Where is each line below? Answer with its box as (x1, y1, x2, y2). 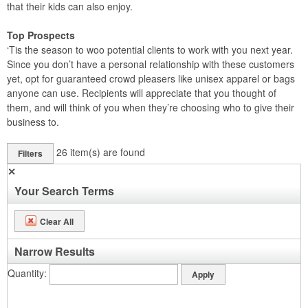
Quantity (8, 265, 44, 280)
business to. (7, 115, 59, 129)
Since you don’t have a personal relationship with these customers (7, 57, 294, 71)
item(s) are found (70, 144, 145, 159)
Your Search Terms (14, 183, 114, 199)
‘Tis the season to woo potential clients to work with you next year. (7, 43, 293, 56)
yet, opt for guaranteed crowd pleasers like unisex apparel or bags (7, 71, 295, 85)
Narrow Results (14, 243, 95, 259)
